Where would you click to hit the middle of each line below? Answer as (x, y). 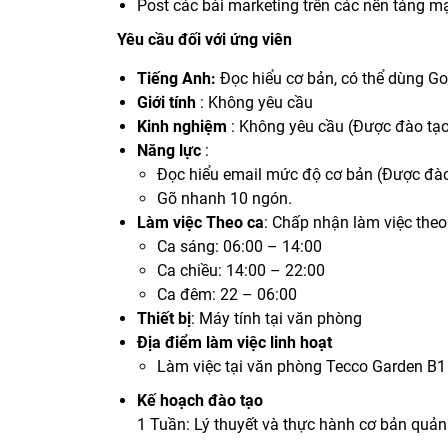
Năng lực (169, 151)
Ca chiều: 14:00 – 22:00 (241, 271)
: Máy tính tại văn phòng (276, 319)
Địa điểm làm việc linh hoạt (234, 343)
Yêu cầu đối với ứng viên (204, 40)
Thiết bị (164, 319)
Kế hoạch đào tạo (200, 401)
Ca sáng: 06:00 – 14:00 (239, 247)
